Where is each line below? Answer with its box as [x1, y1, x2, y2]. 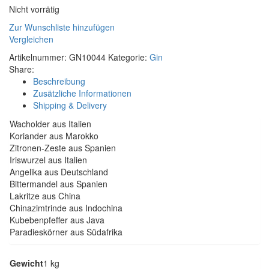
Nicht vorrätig [9, 2, 59, 15]
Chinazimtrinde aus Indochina [10, 201, 122, 214]
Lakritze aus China [10, 189, 80, 202]
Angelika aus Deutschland [10, 165, 108, 178]
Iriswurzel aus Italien [10, 153, 87, 166]
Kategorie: [108, 50, 147, 63]
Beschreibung [33, 74, 85, 87]
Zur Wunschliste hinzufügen [9, 20, 115, 33]
